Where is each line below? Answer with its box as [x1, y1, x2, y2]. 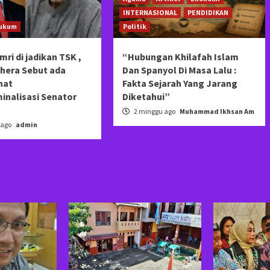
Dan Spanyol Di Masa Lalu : [122, 63, 236, 76]
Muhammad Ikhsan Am [179, 106, 254, 116]
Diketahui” [122, 90, 170, 102]
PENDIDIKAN [187, 7, 228, 17]
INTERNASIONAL [122, 7, 177, 17]
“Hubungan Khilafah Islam [122, 50, 239, 63]
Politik [122, 21, 146, 31]
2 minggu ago [132, 106, 177, 116]
